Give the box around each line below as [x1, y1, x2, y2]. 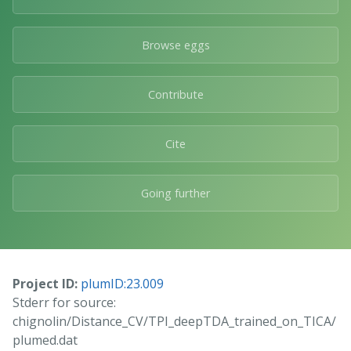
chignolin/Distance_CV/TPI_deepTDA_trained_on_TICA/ [13, 312, 336, 330]
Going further [141, 185, 210, 201]
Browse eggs [141, 37, 210, 52]
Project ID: [13, 274, 78, 292]
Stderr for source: [13, 293, 116, 311]
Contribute [147, 86, 204, 102]
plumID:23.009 [81, 274, 164, 292]
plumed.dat [13, 331, 78, 349]
